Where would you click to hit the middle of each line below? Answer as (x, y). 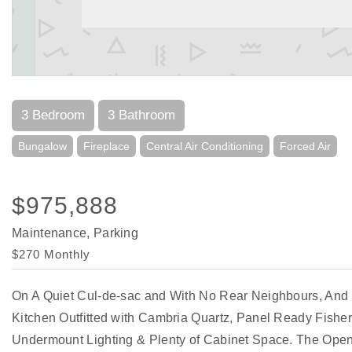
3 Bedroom (53, 115)
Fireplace (106, 146)
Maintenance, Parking (75, 233)
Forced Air (305, 146)
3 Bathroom (141, 115)
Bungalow (42, 146)
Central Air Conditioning (205, 146)
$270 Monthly (51, 254)
